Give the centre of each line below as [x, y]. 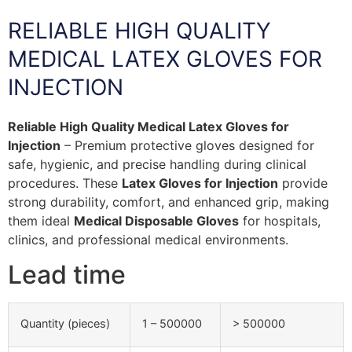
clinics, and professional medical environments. [148, 240]
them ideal [41, 221]
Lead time [67, 275]
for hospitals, [280, 221]
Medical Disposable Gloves [156, 221]
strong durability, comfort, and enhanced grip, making [169, 202]
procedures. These [65, 183]
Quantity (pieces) [65, 324]
